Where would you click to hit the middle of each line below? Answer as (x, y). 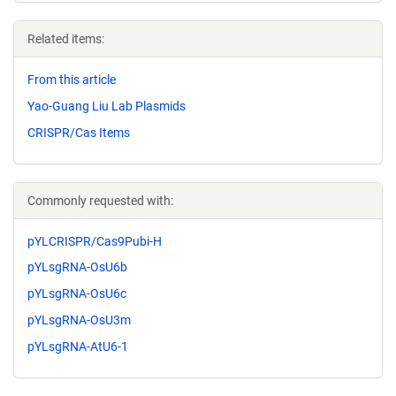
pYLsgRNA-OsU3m (79, 320)
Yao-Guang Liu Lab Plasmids (107, 106)
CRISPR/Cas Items (79, 132)
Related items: (66, 39)
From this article (72, 80)
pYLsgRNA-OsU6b (77, 267)
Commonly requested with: (100, 200)
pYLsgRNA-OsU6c (77, 294)
